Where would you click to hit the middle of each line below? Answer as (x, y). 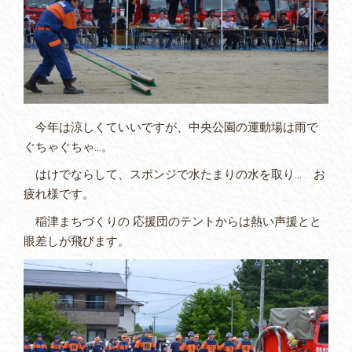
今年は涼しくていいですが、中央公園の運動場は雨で (171, 128)
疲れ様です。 (59, 194)
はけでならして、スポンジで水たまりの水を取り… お (174, 175)
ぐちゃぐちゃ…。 (68, 147)
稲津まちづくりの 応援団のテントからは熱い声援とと (172, 222)
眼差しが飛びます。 (77, 242)
